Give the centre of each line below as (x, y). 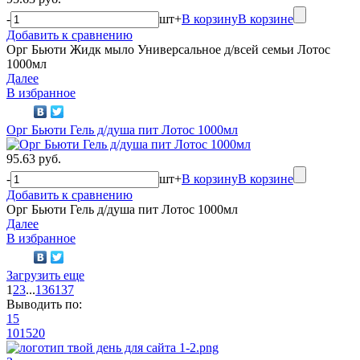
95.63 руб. (34, 158)
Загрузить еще (45, 275)
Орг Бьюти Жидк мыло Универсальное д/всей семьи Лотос (168, 49)
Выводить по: (44, 304)
